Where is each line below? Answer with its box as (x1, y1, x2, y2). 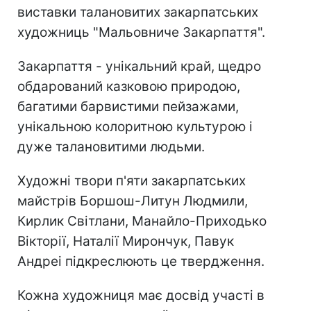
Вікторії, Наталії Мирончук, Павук (17, 233, 234, 250)
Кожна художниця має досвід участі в (17, 287, 264, 304)
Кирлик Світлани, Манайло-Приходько (17, 213, 267, 230)
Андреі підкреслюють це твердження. (17, 253, 264, 270)
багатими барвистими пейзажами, (17, 99, 239, 115)
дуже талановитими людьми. (17, 139, 205, 155)
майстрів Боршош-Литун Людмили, (17, 193, 248, 210)
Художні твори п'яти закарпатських (17, 173, 246, 190)
